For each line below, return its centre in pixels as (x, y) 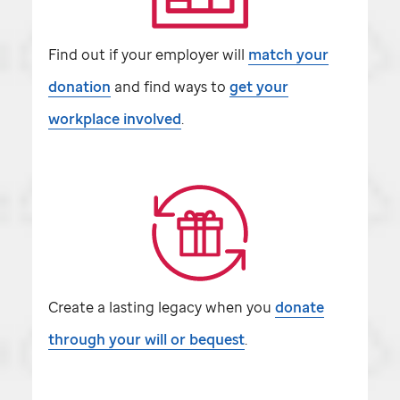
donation (79, 86)
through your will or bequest (146, 339)
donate (300, 307)
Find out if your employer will (148, 54)
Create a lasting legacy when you (162, 307)
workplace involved (115, 118)
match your (288, 54)
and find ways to (170, 86)
